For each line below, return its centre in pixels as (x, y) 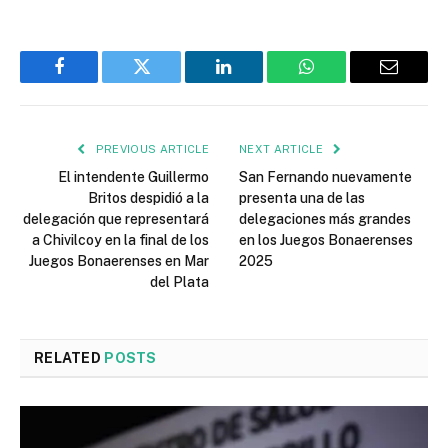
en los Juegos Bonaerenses (326, 239)
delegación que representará (116, 218)
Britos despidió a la (148, 197)
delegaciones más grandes (325, 218)
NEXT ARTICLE (283, 148)
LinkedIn (255, 81)
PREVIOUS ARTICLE (150, 148)
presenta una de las (302, 197)
